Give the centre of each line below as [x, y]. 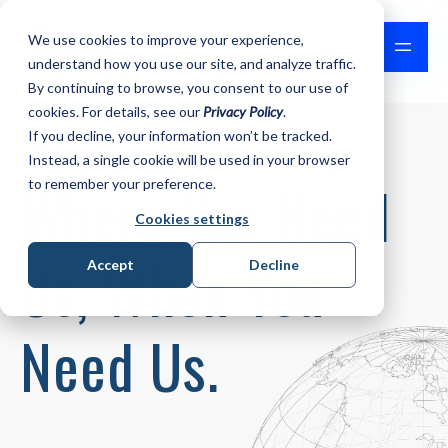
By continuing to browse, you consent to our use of [188, 87]
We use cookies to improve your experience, [166, 39]
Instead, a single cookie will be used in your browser [189, 159]
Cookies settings [192, 219]
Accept [110, 265]
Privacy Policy [243, 111]
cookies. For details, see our [115, 111]
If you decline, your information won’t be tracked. [180, 135]
